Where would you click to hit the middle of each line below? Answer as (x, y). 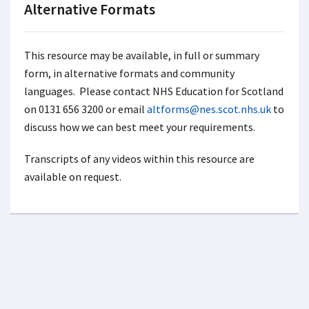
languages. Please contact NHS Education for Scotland (154, 91)
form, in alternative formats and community (129, 73)
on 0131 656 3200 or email (86, 109)
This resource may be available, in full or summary (142, 55)
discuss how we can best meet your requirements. (140, 127)
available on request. (73, 177)
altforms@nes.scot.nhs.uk (209, 109)
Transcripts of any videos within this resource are (139, 159)
